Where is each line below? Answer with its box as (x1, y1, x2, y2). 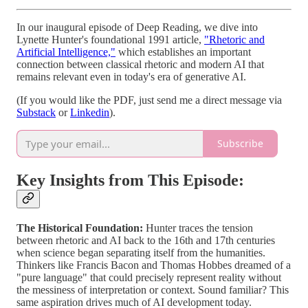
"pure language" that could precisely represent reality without (16, 271, 281, 283)
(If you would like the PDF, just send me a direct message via (16, 93, 282, 106)
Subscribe (217, 137, 263, 151)
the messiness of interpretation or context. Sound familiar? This (16, 283, 289, 296)
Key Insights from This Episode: (16, 170, 244, 189)
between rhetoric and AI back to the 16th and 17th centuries (16, 234, 275, 246)
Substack (16, 106, 56, 118)
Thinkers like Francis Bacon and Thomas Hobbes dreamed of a (16, 258, 291, 271)
